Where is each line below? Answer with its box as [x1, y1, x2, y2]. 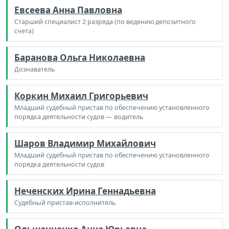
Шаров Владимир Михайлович [14, 137, 156, 149]
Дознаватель [14, 64, 55, 74]
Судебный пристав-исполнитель [14, 198, 116, 207]
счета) [14, 26, 34, 35]
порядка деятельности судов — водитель [14, 112, 143, 121]
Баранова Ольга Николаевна [14, 51, 145, 63]
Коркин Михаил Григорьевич [14, 89, 148, 102]
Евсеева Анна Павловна [14, 4, 122, 16]
